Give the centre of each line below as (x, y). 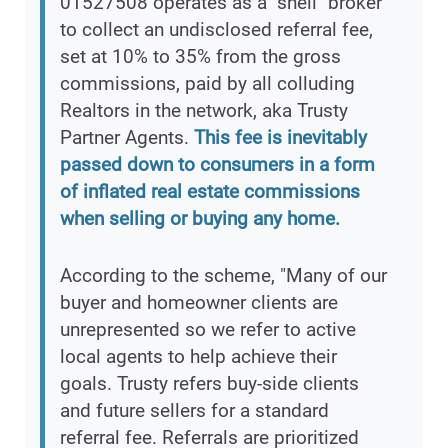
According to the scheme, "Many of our (223, 276)
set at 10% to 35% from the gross (200, 57)
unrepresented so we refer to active (208, 330)
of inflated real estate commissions (210, 192)
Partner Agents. (127, 138)
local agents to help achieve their (198, 357)
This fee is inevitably (280, 138)
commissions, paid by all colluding (207, 84)
